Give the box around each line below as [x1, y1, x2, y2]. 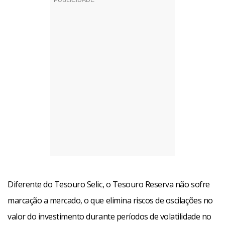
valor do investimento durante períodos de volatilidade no [8, 210, 211, 222]
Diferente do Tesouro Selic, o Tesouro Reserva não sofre [8, 178, 210, 190]
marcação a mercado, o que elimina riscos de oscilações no [8, 194, 213, 206]
